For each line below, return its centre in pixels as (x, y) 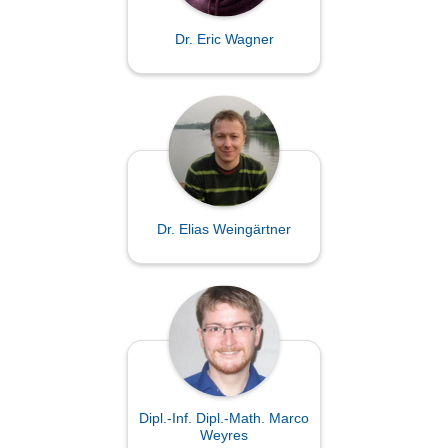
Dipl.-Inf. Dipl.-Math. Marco (224, 418)
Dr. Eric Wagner (224, 38)
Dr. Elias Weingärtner (224, 228)
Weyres (224, 435)
